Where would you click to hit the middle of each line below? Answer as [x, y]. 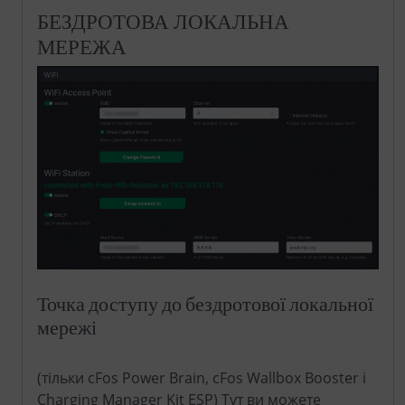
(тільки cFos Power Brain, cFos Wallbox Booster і [202, 378]
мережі [67, 327]
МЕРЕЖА [82, 47]
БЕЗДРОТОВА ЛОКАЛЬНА [163, 21]
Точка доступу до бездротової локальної [205, 303]
